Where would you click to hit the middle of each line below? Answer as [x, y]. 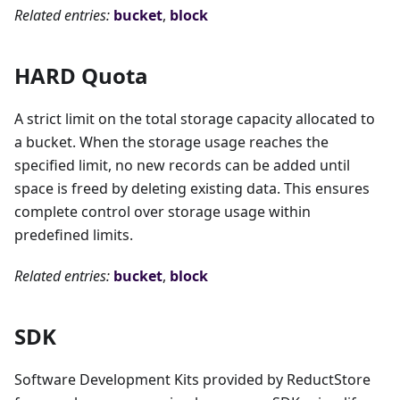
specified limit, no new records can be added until [182, 166]
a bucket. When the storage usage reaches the [171, 142]
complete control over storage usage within [162, 212]
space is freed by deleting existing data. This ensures [192, 189]
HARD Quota [81, 76]
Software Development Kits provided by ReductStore [192, 380]
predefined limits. [74, 235]
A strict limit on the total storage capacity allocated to [195, 119]
